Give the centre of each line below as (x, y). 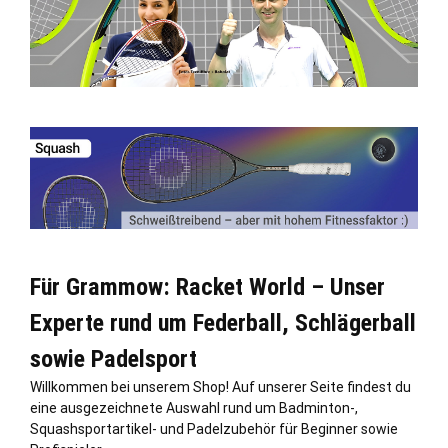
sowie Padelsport (113, 358)
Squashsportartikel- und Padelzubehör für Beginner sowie (214, 428)
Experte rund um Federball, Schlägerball (223, 322)
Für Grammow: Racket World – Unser (207, 286)
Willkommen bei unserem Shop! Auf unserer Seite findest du (220, 386)
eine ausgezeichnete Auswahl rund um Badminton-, (194, 407)
